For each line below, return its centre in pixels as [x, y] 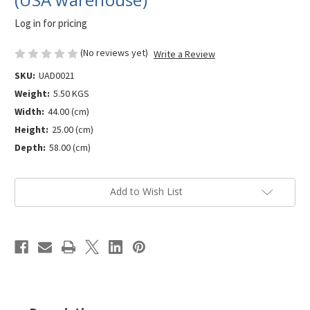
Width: [29, 112]
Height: [31, 130]
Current [31, 185]
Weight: [32, 94]
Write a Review [184, 54]
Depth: [30, 148]
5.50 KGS [71, 94]
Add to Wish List [146, 192]
